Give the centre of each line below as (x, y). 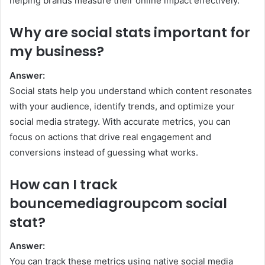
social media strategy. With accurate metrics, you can (120, 121)
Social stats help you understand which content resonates (131, 91)
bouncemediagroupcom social (118, 203)
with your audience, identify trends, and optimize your (122, 106)
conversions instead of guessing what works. (104, 152)
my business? (57, 52)
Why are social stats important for (130, 33)
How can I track (64, 184)
